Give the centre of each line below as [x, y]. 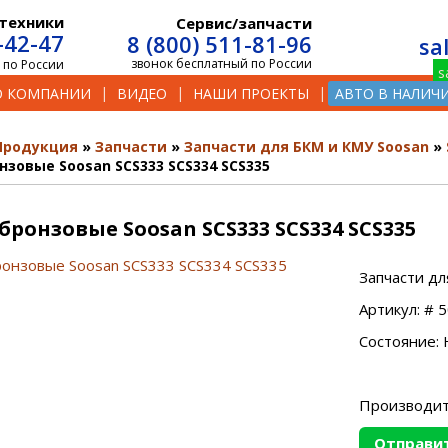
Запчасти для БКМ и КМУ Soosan [306, 146]
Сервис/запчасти [244, 23]
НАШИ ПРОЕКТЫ [251, 93]
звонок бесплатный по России [222, 63]
